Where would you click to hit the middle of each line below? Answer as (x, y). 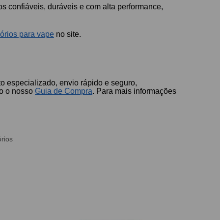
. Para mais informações (135, 91)
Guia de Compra (64, 91)
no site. (68, 34)
